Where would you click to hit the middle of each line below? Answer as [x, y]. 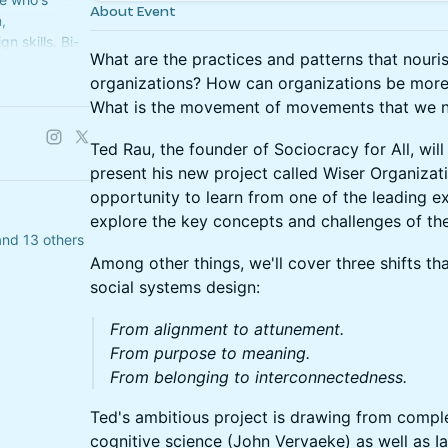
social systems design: [175, 287]
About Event [133, 11]
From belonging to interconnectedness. [261, 377]
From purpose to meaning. [212, 353]
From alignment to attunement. [227, 329]
